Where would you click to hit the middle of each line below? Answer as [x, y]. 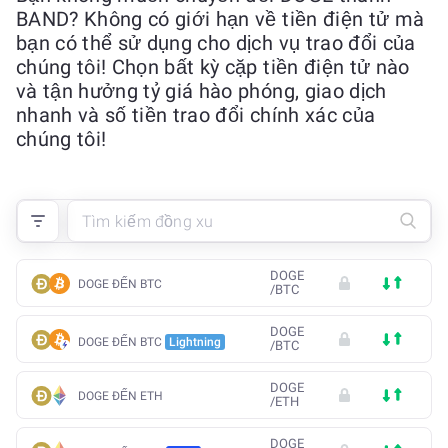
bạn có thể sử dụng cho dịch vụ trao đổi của [216, 43]
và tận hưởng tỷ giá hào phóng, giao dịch [201, 91]
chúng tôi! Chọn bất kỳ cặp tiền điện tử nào [213, 67]
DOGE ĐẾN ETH [120, 396]
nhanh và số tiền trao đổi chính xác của [196, 115]
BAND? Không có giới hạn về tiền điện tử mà [220, 19]
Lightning [195, 341]
